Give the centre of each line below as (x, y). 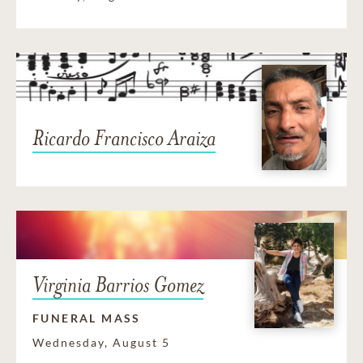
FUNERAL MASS (87, 318)
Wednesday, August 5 (101, 343)
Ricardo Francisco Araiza (124, 138)
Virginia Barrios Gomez (118, 285)
